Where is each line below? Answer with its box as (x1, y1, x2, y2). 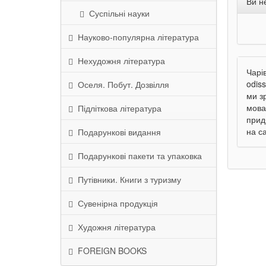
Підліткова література (73, 102, 161, 114)
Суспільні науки (84, 7, 150, 19)
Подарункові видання (73, 126, 161, 138)
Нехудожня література (73, 55, 165, 66)
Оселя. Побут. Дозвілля (73, 78, 169, 90)
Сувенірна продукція (73, 197, 158, 209)
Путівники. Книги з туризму (73, 173, 181, 185)
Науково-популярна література (73, 31, 199, 43)
